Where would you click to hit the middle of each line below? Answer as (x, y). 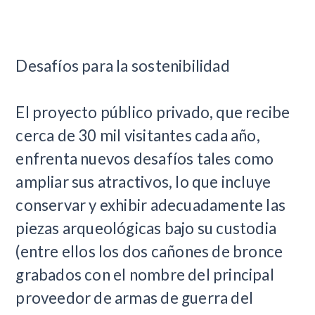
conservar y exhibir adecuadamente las (151, 205)
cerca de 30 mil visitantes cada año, (138, 135)
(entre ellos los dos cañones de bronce (149, 251)
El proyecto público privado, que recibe (153, 112)
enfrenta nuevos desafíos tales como (145, 159)
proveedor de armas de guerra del (135, 298)
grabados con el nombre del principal (145, 275)
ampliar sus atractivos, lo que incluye (143, 182)
